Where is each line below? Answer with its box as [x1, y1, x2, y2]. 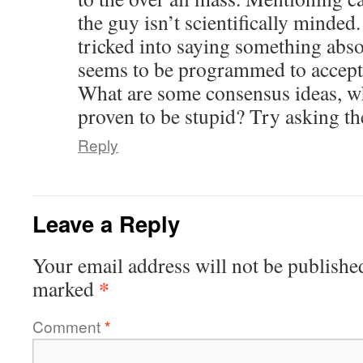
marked [32, 275, 99, 302]
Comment [32, 315, 105, 337]
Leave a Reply [32, 207, 180, 239]
